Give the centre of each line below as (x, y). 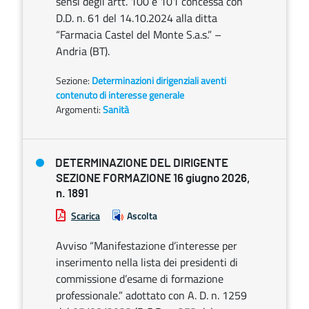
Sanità (116, 109)
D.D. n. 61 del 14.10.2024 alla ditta (137, 18)
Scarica (86, 216)
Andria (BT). (83, 51)
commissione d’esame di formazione (140, 279)
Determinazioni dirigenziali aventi (159, 80)
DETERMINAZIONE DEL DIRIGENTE (142, 163)
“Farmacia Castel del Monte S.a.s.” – (139, 34)
